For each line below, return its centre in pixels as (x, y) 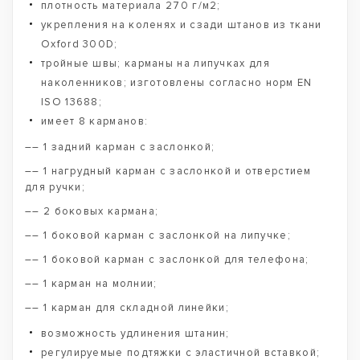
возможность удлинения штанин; (135, 333)
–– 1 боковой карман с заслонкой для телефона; (167, 260)
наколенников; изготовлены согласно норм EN (177, 83)
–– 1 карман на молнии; (91, 284)
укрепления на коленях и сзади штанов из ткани (182, 25)
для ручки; (55, 187)
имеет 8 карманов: (95, 121)
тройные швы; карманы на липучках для (155, 63)
